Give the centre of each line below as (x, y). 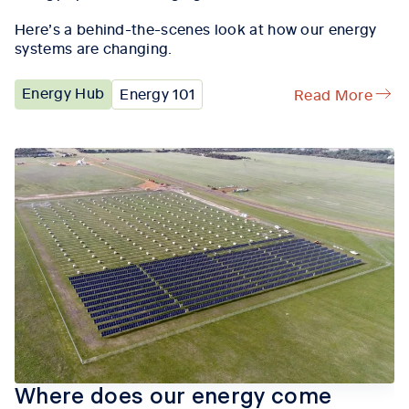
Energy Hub (63, 92)
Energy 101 (157, 93)
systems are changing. (94, 47)
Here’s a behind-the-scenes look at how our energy (196, 28)
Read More (333, 94)
